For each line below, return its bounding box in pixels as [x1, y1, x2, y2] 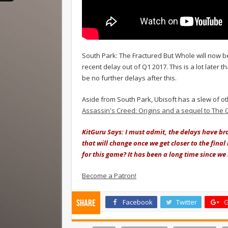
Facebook [123, 197, 153, 207]
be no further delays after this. [82, 73, 177, 82]
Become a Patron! [82, 170, 136, 180]
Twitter [176, 197, 197, 207]
